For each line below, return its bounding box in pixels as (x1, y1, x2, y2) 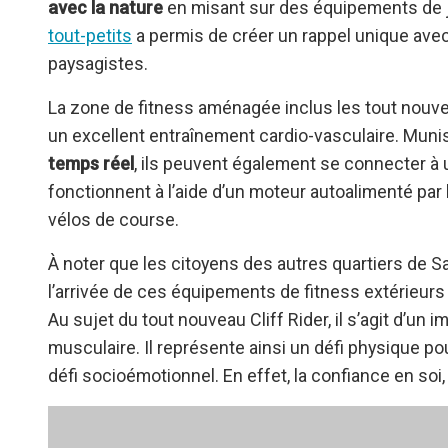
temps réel (48, 153, 134, 175)
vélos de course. (48, 209, 179, 231)
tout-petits (48, 25, 132, 47)
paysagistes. (48, 53, 148, 75)
